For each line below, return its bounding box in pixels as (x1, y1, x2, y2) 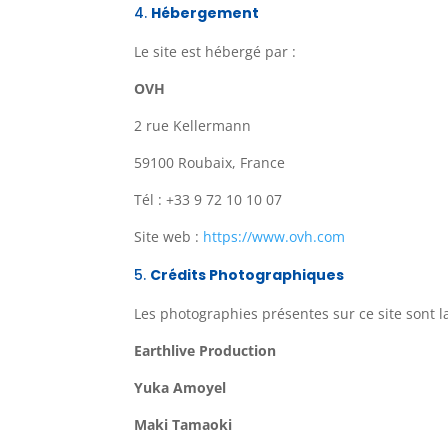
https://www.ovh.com (203, 226, 346, 246)
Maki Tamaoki (134, 414, 233, 434)
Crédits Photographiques (150, 264, 345, 285)
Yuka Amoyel (134, 377, 227, 397)
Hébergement (151, 2, 260, 23)
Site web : (134, 226, 204, 246)
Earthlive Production (134, 340, 281, 360)
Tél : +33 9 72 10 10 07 (134, 189, 283, 209)
